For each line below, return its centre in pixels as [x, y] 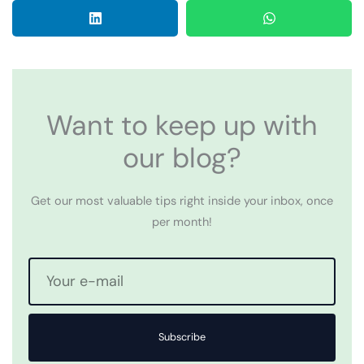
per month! [182, 222]
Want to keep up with [182, 125]
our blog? [182, 158]
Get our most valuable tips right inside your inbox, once [182, 201]
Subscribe [182, 337]
